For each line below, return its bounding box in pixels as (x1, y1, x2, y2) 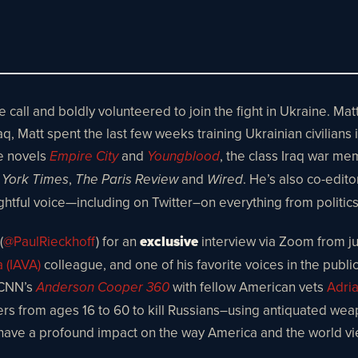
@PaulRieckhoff (3, 231, 96, 251)
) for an (96, 231, 140, 251)
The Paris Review (75, 171, 178, 188)
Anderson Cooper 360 (36, 279, 169, 296)
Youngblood (147, 148, 220, 165)
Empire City (50, 148, 118, 165)
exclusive (140, 231, 198, 252)
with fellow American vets (169, 276, 327, 296)
